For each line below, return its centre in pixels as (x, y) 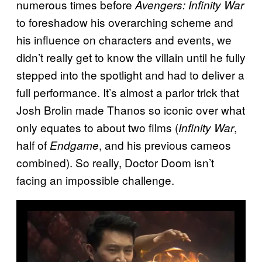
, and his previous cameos (165, 145)
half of (33, 145)
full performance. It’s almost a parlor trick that (128, 92)
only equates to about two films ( (97, 127)
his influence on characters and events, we (124, 40)
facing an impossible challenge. (95, 180)
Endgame (74, 145)
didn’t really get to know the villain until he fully (131, 57)
